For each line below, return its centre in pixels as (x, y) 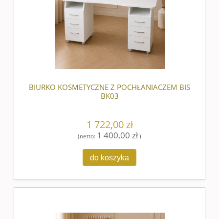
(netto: (87, 136)
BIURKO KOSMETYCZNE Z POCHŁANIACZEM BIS (109, 88)
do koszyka (109, 157)
